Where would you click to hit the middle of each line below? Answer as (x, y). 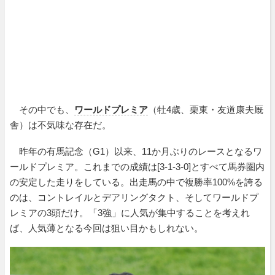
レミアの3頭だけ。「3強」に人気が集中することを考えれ (130, 212)
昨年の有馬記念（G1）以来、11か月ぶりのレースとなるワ (136, 151)
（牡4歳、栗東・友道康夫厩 (206, 109)
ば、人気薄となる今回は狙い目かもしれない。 (107, 228)
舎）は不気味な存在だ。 (60, 125)
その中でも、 (42, 109)
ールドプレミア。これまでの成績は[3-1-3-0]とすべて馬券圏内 (137, 166)
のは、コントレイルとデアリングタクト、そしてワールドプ (134, 197)
